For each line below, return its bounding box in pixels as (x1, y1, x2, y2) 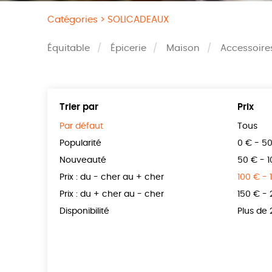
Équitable (47, 44, 90, 53)
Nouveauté (59, 156, 107, 165)
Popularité (59, 139, 102, 148)
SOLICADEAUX (107, 15, 169, 24)
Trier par (59, 103, 99, 112)
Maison (166, 44, 200, 53)
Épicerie (110, 44, 146, 53)
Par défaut (59, 122, 104, 131)
